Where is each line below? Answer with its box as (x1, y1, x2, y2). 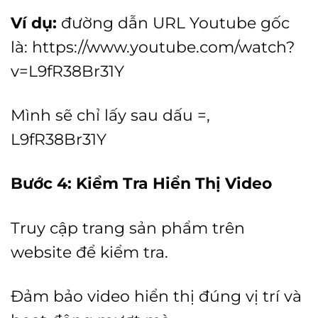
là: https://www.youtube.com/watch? (11, 38, 295, 57)
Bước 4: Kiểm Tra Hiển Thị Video (11, 174, 272, 193)
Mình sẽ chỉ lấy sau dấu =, (11, 106, 210, 125)
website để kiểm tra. (11, 242, 168, 261)
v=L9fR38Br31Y (11, 62, 124, 81)
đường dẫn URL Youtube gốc (57, 13, 290, 33)
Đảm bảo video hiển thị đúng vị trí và (11, 286, 302, 305)
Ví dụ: (11, 13, 57, 33)
